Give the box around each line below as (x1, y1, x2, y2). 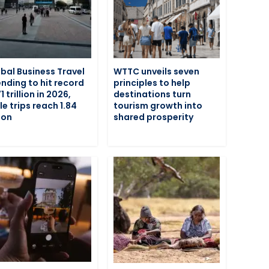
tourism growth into (113, 99, 203, 112)
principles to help (113, 76, 191, 89)
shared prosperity (113, 110, 194, 123)
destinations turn (113, 88, 192, 100)
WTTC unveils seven (113, 65, 200, 77)
